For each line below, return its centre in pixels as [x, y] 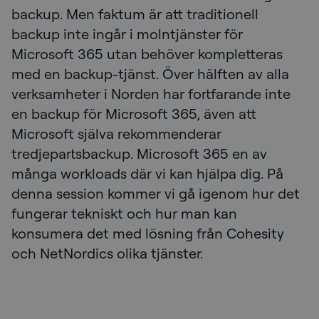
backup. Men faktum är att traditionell [135, 14]
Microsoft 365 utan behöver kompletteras [147, 54]
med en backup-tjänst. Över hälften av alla [150, 74]
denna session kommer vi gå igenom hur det [156, 194]
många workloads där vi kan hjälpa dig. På [147, 174]
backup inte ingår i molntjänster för [127, 34]
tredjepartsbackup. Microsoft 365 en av [139, 154]
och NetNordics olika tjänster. [107, 253]
